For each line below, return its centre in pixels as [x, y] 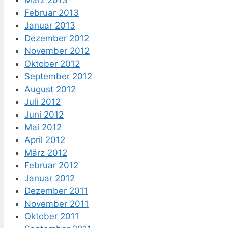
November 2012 [57, 51]
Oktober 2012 [52, 64]
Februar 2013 [52, 13]
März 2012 [46, 153]
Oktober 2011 [52, 217]
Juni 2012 [44, 115]
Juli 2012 [42, 102]
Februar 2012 [51, 166]
